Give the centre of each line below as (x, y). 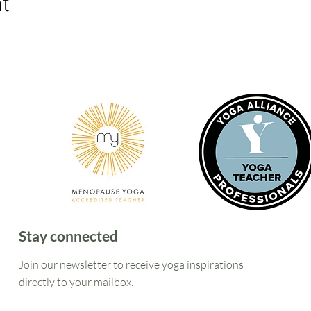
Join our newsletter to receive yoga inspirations (132, 264)
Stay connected (69, 235)
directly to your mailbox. (76, 281)
